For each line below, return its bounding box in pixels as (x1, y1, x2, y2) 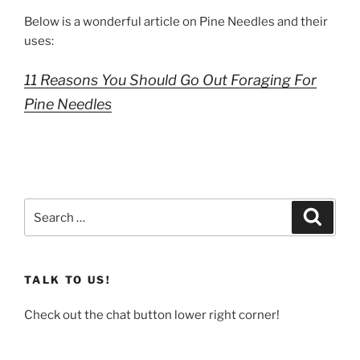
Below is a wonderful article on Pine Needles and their (24, 14, 328, 29)
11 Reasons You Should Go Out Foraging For (24, 72, 317, 89)
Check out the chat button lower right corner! (24, 307, 280, 322)
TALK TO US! (24, 273, 111, 287)
